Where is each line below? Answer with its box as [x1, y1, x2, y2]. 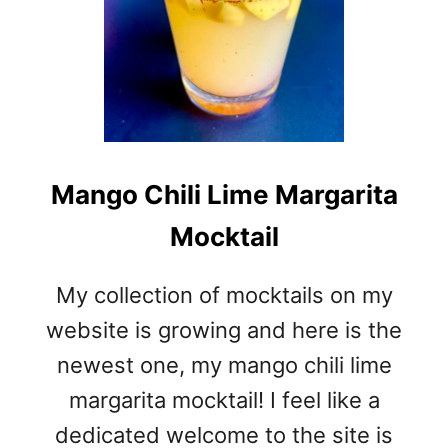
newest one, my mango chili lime [56, 352, 392, 378]
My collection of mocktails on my [55, 282, 393, 308]
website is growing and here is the [46, 317, 402, 343]
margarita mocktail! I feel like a [68, 387, 380, 413]
